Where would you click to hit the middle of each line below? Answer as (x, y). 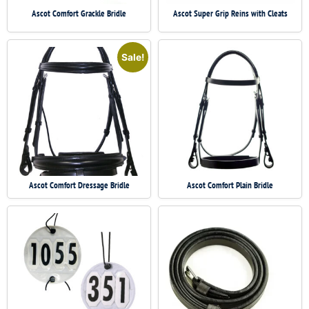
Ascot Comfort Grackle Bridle (79, 14)
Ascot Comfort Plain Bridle (230, 185)
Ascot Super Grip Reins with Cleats (230, 14)
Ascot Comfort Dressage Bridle (79, 185)
